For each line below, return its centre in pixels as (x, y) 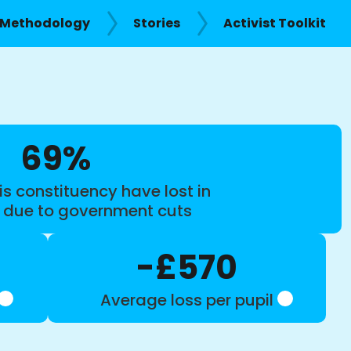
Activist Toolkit (275, 23)
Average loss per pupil (187, 300)
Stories (157, 23)
